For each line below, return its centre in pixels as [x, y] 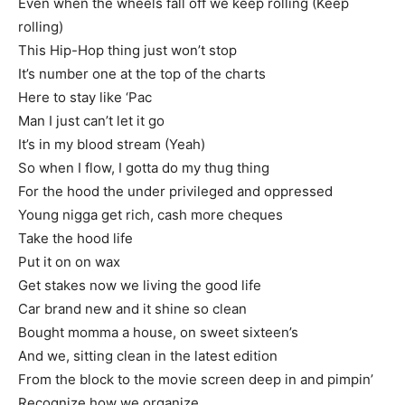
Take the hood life [75, 238]
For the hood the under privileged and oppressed [175, 191]
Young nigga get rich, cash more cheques [151, 215]
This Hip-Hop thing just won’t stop [127, 50]
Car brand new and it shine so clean [132, 309]
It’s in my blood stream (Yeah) [112, 144]
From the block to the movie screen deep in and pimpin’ [196, 379]
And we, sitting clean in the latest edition [148, 356]
